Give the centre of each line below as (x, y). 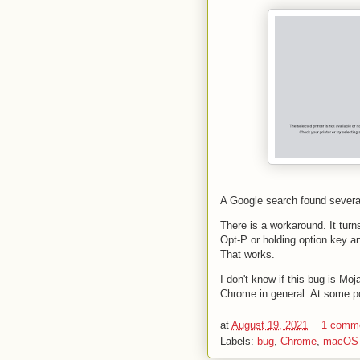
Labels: (239, 341)
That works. (247, 254)
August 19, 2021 (270, 325)
